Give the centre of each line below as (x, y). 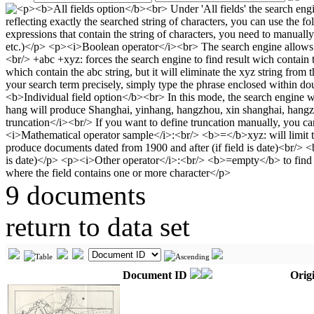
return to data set (98, 227)
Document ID (156, 275)
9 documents (76, 195)
